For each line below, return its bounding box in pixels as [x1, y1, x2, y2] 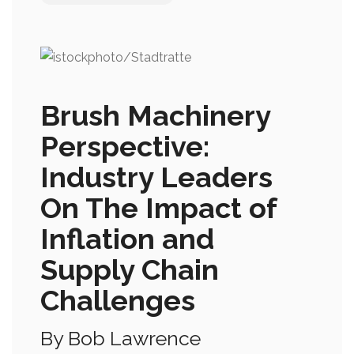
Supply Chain [40, 252, 219, 286]
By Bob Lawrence [40, 326, 201, 350]
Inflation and [40, 221, 214, 255]
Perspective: [40, 129, 209, 163]
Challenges [40, 283, 195, 317]
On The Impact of [40, 190, 277, 224]
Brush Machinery [40, 98, 270, 132]
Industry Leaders [40, 160, 273, 194]
